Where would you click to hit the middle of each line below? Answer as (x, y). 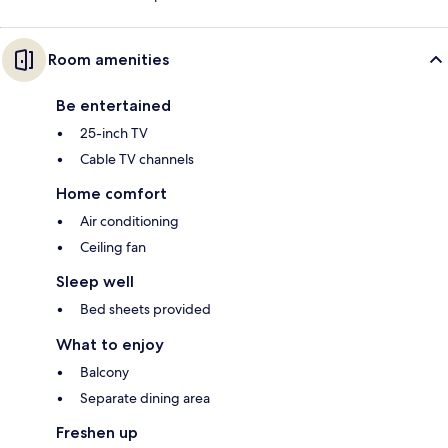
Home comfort (111, 194)
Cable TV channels (137, 159)
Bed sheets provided (145, 309)
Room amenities (108, 60)
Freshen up (97, 433)
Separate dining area (145, 398)
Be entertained (113, 106)
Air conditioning (129, 221)
